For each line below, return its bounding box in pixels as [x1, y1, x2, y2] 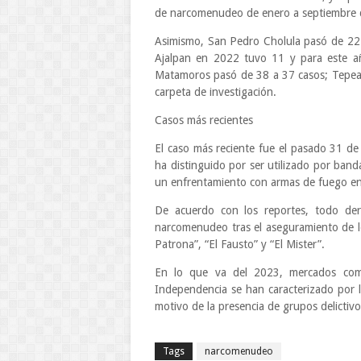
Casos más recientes [155, 114, 253, 127]
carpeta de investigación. [155, 85, 276, 98]
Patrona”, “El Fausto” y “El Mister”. [155, 238, 325, 251]
